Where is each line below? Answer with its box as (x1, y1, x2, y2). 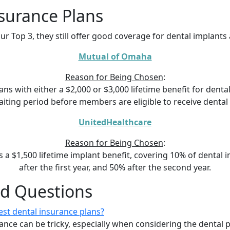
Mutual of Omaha (78, 51, 152, 63)
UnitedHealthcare (79, 117, 151, 128)
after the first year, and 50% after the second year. (19, 162, 211, 174)
